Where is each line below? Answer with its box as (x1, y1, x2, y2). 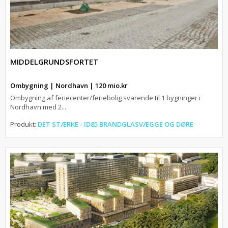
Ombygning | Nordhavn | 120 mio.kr (10, 81, 128, 91)
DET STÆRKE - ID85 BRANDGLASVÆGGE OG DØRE (38, 120, 193, 129)
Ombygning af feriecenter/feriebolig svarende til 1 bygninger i (10, 93, 201, 103)
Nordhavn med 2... (10, 102, 66, 112)
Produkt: (10, 120, 38, 129)
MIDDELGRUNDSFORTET (10, 56, 98, 67)
